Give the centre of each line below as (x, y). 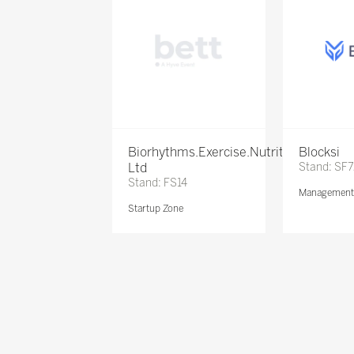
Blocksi (320, 153)
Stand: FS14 (157, 183)
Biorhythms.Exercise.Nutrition (214, 153)
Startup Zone (155, 209)
